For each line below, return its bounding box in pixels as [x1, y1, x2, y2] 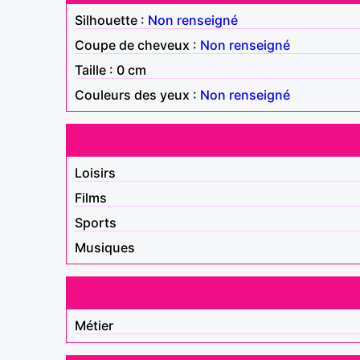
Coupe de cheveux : [75, 36, 200, 53]
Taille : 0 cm [75, 61, 146, 78]
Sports [75, 214, 117, 231]
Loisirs [75, 164, 116, 181]
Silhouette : [75, 11, 148, 28]
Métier [75, 317, 113, 333]
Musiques [75, 239, 135, 256]
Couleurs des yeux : [75, 86, 200, 103]
